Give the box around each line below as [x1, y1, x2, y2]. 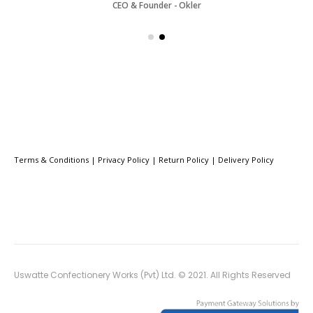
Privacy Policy [98, 154, 150, 165]
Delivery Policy [218, 154, 274, 165]
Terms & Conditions [14, 154, 89, 165]
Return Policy [159, 154, 209, 165]
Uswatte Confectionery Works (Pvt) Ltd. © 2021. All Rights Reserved [14, 269, 291, 282]
